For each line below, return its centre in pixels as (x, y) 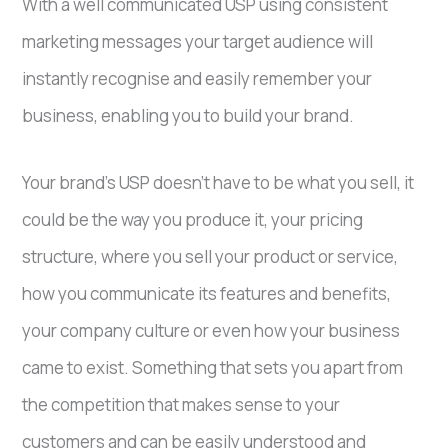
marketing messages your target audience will (198, 41)
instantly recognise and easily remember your (197, 78)
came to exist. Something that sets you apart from (213, 367)
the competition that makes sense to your (181, 404)
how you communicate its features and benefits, (207, 293)
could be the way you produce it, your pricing (193, 219)
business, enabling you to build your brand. (188, 115)
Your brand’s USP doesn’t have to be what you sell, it (218, 182)
